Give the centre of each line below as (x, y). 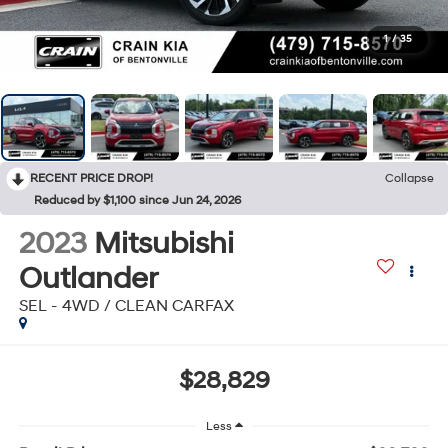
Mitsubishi (163, 243)
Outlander (87, 278)
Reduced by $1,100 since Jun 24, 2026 (137, 200)
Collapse (409, 178)
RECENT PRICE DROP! (91, 178)
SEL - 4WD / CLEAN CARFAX (126, 305)
